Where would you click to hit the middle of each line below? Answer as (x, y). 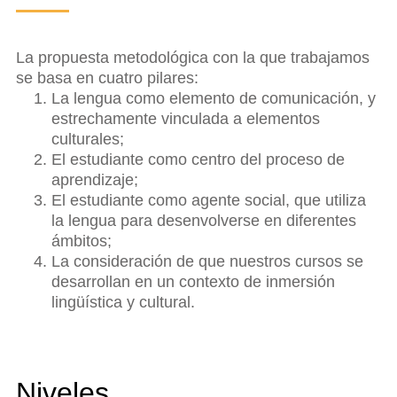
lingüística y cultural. (123, 302)
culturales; (88, 139)
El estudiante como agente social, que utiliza (209, 200)
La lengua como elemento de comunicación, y (214, 98)
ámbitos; (82, 241)
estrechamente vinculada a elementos (186, 118)
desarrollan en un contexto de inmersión (193, 281)
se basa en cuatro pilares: (107, 78)
